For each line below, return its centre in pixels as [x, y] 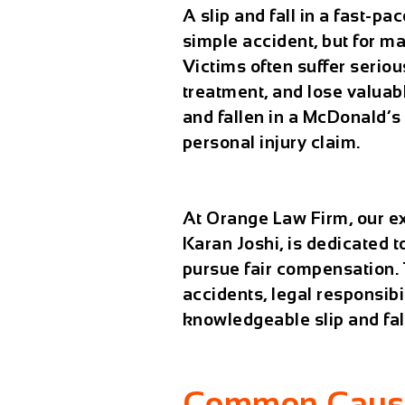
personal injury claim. [271, 142]
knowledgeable [248, 320]
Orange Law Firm [278, 219]
